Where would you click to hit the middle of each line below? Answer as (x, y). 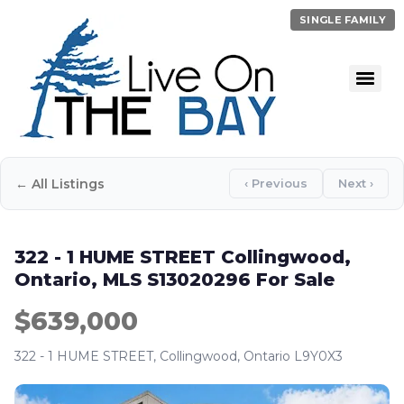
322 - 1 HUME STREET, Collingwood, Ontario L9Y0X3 (179, 356)
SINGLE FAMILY (343, 20)
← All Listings (60, 184)
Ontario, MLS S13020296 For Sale (174, 280)
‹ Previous (276, 183)
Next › (356, 183)
